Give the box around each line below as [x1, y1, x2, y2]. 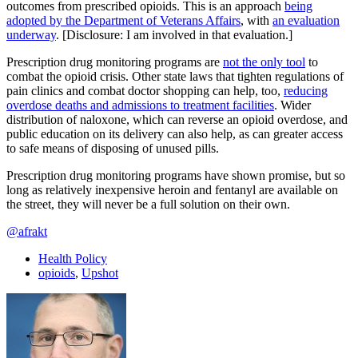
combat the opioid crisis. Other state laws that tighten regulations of [6, 69, 344, 83]
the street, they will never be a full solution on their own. [6, 197, 290, 211]
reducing [284, 83, 328, 97]
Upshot [82, 265, 118, 280]
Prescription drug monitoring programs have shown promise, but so [6, 168, 345, 182]
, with [241, 13, 272, 27]
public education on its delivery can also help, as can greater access [6, 126, 343, 141]
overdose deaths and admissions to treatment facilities [6, 97, 274, 112]
